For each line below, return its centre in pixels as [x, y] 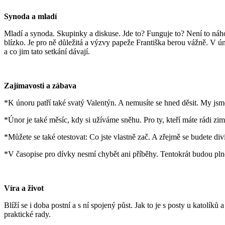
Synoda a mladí [30, 16]
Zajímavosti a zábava [40, 85]
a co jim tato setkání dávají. [47, 51]
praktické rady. [27, 214]
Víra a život [24, 188]
